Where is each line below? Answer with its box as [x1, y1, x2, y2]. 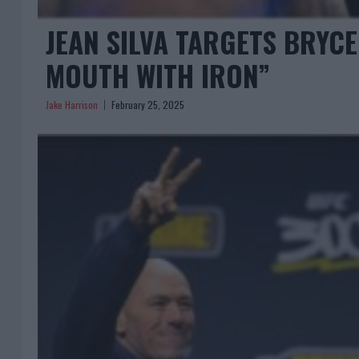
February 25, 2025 [111, 98, 184, 112]
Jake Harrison [46, 98, 98, 112]
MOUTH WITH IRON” [46, 54, 270, 97]
